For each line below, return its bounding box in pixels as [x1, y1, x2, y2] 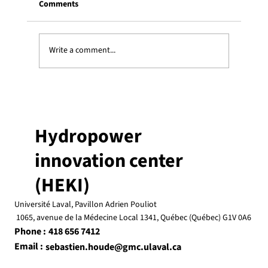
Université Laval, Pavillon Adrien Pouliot [14, 198, 159, 211]
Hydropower [35, 122, 142, 150]
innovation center [35, 147, 183, 175]
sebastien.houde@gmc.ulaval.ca [45, 240, 181, 254]
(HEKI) [35, 171, 90, 199]
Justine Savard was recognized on [59, 88, 217, 103]
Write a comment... [48, 44, 115, 57]
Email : [14, 240, 43, 254]
